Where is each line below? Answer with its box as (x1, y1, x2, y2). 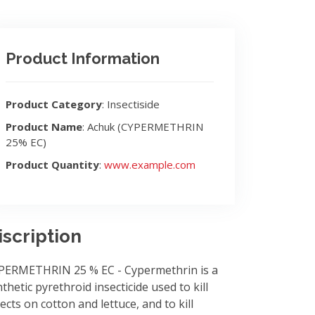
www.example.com (104, 157, 195, 172)
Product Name (6, 120, 82, 134)
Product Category (6, 97, 102, 111)
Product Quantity (6, 157, 99, 172)
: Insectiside (102, 97, 160, 111)
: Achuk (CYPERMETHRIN (82, 120, 203, 134)
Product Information (6, 49, 160, 67)
